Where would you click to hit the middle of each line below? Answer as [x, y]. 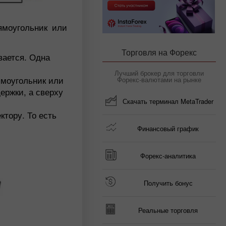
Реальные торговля [168, 210]
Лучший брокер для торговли [159, 73]
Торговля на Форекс [159, 52]
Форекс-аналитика [168, 156]
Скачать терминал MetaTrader [168, 101]
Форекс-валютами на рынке [159, 79]
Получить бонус [168, 183]
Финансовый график [168, 128]
